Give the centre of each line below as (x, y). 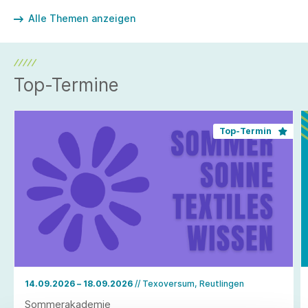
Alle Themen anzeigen (82, 19)
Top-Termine (66, 85)
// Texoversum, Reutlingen (189, 284)
